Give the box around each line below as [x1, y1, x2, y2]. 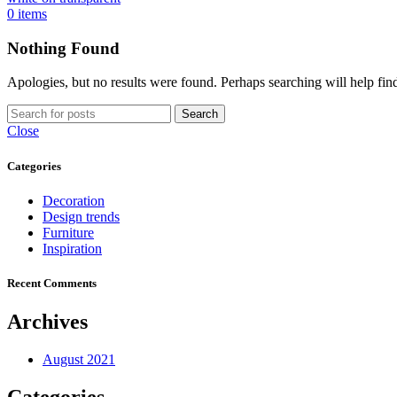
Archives [7, 310, 88, 334]
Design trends [43, 208, 120, 224]
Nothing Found [7, 38, 120, 58]
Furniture [43, 224, 94, 240]
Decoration [43, 192, 105, 208]
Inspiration [43, 240, 102, 256]
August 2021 [43, 351, 115, 367]
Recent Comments [7, 276, 97, 290]
